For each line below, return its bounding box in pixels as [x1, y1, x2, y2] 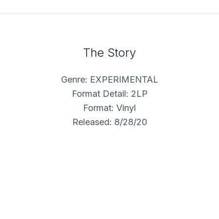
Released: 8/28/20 [72, 117, 147, 128]
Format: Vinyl [83, 103, 136, 113]
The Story [83, 45, 136, 60]
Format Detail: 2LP [71, 88, 148, 99]
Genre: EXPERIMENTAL [61, 74, 158, 85]
